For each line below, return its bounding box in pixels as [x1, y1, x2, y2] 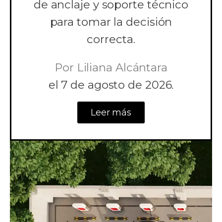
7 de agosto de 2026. [58, 77, 174, 92]
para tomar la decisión [50, 14, 172, 29]
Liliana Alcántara [73, 60, 167, 74]
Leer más [90, 107, 132, 118]
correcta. [87, 32, 135, 46]
